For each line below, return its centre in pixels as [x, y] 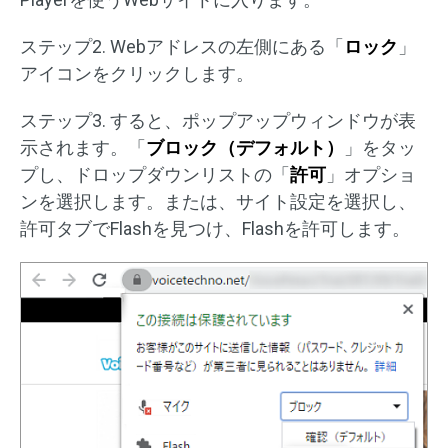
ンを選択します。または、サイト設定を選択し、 [218, 201]
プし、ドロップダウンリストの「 [155, 174]
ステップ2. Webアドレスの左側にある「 [182, 46]
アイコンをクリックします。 [137, 73]
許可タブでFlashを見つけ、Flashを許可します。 [215, 228]
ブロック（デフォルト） [245, 147]
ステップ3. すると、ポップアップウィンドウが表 [218, 120]
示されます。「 [83, 147]
